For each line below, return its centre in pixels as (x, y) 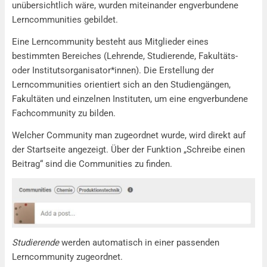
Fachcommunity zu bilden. (64, 113)
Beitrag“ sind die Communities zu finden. (92, 164)
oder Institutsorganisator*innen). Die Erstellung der (113, 70)
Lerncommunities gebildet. (65, 19)
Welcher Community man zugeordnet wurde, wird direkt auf (129, 135)
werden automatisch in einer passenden (139, 242)
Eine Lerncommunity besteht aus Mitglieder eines (110, 41)
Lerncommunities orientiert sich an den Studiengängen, (121, 84)
